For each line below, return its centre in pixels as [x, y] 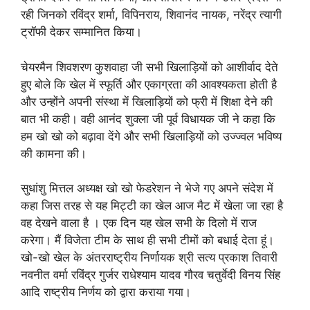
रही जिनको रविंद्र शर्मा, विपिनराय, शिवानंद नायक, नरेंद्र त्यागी [151, 15]
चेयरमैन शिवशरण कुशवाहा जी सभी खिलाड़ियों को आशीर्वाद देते [149, 67]
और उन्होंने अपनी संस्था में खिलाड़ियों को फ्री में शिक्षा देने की [147, 101]
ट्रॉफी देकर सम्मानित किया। [81, 32]
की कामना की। [54, 153]
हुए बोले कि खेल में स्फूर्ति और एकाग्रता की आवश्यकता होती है [149, 84]
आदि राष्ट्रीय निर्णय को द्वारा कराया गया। [106, 292]
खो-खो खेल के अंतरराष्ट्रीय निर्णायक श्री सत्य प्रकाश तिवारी [149, 258]
